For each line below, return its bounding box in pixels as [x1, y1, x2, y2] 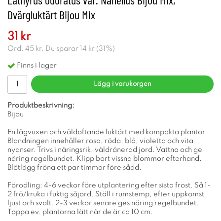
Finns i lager [17, 62, 57, 69]
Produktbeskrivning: [7, 102, 74, 109]
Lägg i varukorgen [93, 80, 151, 87]
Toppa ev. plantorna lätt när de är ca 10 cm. [7, 208, 153, 216]
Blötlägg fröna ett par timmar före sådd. [7, 164, 142, 171]
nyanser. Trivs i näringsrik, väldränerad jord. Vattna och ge [7, 146, 202, 153]
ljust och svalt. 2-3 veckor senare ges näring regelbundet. [7, 199, 199, 207]
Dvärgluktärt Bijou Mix [7, 7, 95, 22]
